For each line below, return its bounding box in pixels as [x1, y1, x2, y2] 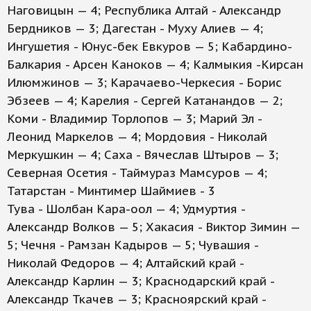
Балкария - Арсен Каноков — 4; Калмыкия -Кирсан [7, 57, 303, 72]
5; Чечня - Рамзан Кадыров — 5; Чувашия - [7, 237, 258, 253]
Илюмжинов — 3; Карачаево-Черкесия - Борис [7, 75, 282, 90]
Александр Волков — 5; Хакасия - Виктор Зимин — [7, 219, 300, 235]
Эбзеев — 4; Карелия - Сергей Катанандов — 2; [7, 93, 283, 108]
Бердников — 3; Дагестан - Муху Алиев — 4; [7, 21, 263, 36]
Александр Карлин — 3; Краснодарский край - [7, 274, 274, 289]
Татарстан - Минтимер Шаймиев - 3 [7, 183, 215, 199]
